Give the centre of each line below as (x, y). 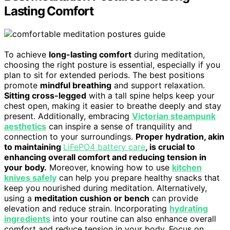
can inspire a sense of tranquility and (119, 126)
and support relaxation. (158, 85)
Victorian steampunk (174, 116)
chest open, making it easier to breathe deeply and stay (113, 106)
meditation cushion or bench (92, 198)
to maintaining (34, 147)
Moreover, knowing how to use (109, 167)
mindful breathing (76, 85)
